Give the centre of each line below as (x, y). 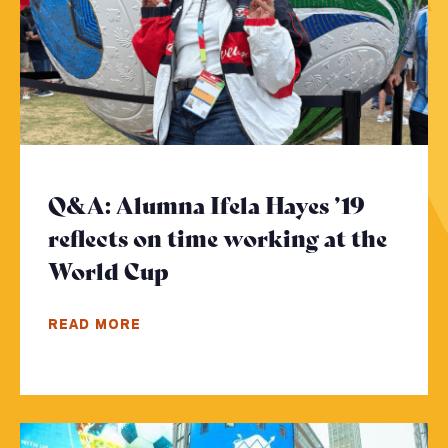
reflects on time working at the (217, 237)
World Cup (108, 270)
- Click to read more (278, 270)
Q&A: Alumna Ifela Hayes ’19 (206, 204)
